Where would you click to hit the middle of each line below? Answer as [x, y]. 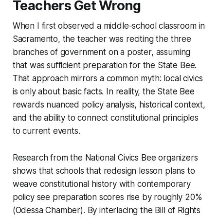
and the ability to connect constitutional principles [105, 118]
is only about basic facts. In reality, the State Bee [103, 91]
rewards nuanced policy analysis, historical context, [109, 104]
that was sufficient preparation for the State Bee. [105, 65]
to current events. [46, 131]
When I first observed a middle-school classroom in [109, 26]
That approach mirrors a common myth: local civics [108, 78]
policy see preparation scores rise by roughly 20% [107, 197]
